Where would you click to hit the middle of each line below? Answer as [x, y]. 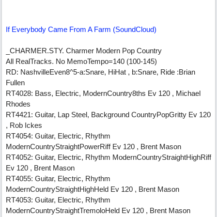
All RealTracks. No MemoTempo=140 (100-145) [81, 61]
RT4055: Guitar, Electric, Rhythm [58, 178]
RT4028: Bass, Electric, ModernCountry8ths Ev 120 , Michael [103, 93]
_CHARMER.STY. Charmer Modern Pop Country [84, 51]
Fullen [15, 83]
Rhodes [18, 104]
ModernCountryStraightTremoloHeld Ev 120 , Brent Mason [98, 210]
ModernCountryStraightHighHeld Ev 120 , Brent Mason [93, 189]
